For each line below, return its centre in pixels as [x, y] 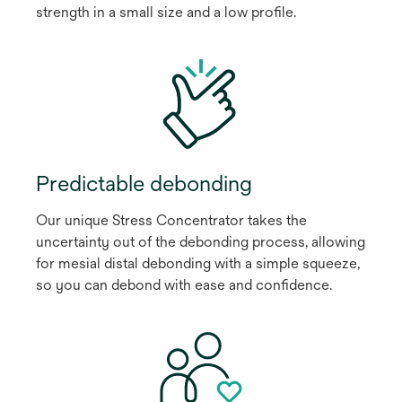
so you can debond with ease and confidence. [184, 284]
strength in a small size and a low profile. [166, 12]
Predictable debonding [144, 183]
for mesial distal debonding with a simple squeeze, [198, 263]
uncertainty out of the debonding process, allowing [201, 241]
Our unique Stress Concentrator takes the [171, 220]
